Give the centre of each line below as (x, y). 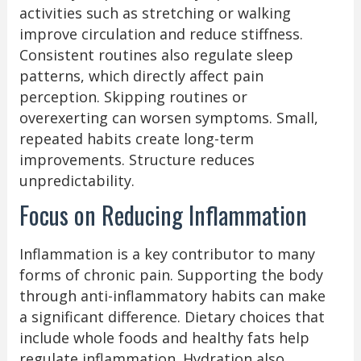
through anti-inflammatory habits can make (172, 295)
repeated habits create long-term (136, 138)
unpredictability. (77, 180)
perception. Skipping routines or (133, 96)
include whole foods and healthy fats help (164, 337)
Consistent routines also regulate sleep (156, 54)
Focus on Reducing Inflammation (163, 214)
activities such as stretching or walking (155, 12)
